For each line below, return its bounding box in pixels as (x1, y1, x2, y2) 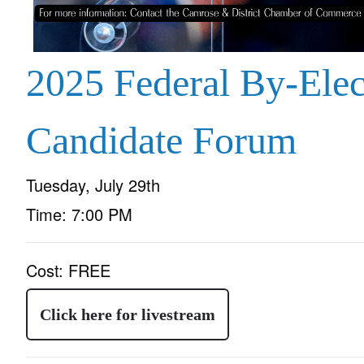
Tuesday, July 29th (26, 173, 160, 197)
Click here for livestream (40, 305, 215, 323)
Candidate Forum (26, 119, 297, 162)
